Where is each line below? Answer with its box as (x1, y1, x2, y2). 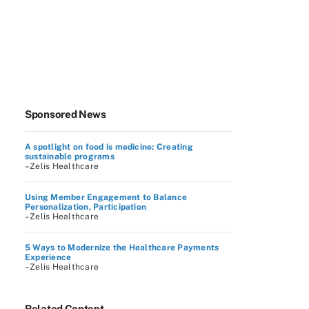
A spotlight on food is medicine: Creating (25, 142, 193, 152)
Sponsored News (25, 108, 106, 120)
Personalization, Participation (25, 202, 147, 212)
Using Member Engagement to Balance (25, 192, 188, 202)
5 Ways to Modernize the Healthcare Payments (25, 243, 219, 252)
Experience (25, 252, 72, 262)
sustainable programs (25, 152, 114, 161)
